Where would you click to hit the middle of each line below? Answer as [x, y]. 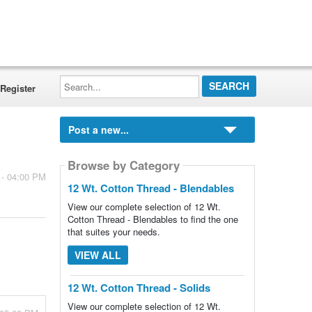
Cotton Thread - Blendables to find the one [153, 219]
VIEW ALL [97, 255]
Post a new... [98, 130]
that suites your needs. [114, 232]
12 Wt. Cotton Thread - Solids [139, 288]
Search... [77, 79]
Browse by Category [123, 165]
